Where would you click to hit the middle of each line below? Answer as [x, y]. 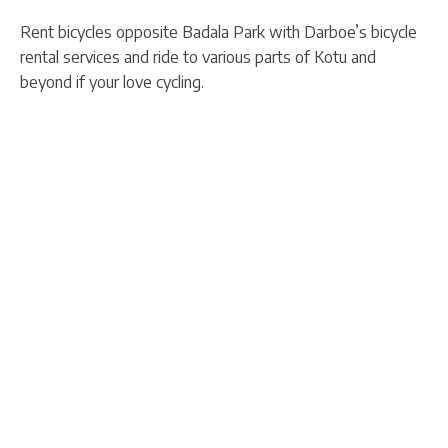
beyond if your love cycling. [112, 81]
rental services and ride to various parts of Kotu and [198, 56]
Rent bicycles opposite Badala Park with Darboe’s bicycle [218, 31]
